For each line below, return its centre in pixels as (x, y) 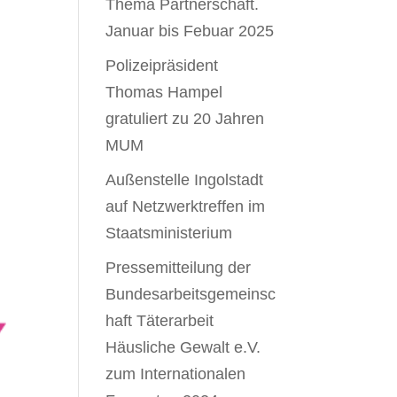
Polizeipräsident (162, 66)
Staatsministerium (169, 233)
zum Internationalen (176, 374)
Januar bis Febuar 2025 (190, 31)
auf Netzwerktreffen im (186, 206)
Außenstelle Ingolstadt (185, 180)
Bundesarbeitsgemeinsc (191, 294)
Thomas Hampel (164, 92)
